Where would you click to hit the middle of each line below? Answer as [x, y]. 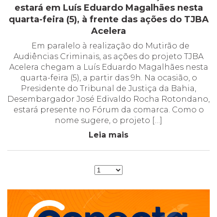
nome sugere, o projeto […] [108, 120]
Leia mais [108, 135]
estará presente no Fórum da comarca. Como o [108, 109]
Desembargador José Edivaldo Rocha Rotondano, [108, 99]
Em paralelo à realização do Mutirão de [108, 46]
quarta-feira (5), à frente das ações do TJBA [108, 19]
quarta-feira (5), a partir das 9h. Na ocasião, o [108, 77]
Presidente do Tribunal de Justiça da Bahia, [108, 88]
